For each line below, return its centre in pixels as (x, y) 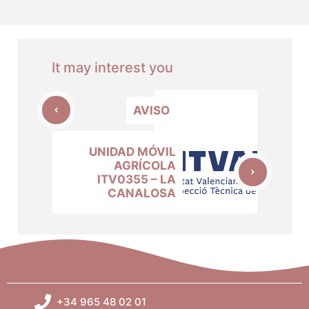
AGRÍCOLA (145, 165)
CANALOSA (142, 193)
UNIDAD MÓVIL (132, 151)
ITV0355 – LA (137, 179)
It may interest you (112, 67)
